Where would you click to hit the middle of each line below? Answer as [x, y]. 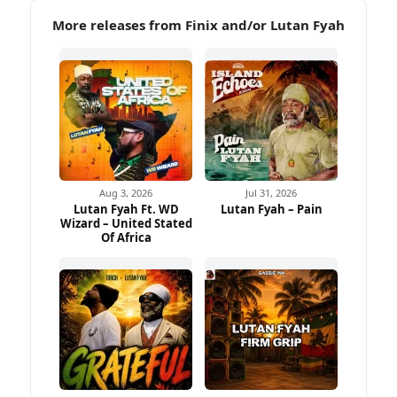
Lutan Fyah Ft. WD [126, 210]
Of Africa [126, 238]
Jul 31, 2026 [271, 193]
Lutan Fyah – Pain [271, 210]
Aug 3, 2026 [126, 193]
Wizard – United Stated [126, 224]
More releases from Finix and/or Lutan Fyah [198, 25]
